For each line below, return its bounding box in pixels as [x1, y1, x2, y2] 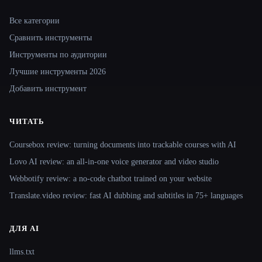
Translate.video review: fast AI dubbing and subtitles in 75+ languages [9, 191, 243, 201]
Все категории [9, 16, 60, 26]
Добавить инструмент [9, 84, 87, 94]
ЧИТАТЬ [9, 117, 45, 126]
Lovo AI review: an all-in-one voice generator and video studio [9, 157, 219, 167]
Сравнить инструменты [9, 33, 92, 43]
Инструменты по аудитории [9, 50, 107, 60]
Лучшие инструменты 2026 [9, 67, 106, 77]
